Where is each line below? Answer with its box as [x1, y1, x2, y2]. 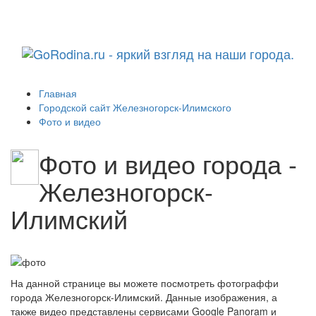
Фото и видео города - [39, 145, 297, 181]
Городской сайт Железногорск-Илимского [39, 100, 231, 114]
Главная [39, 86, 77, 100]
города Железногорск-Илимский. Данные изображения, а [11, 290, 277, 305]
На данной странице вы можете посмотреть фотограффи [11, 276, 279, 291]
